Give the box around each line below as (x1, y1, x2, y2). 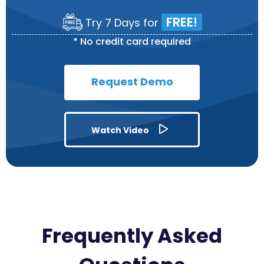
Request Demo (91, 74, 173, 89)
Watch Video (91, 124, 149, 136)
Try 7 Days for (82, 15, 161, 30)
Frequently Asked (42, 221, 222, 250)
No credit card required (80, 34, 191, 48)
